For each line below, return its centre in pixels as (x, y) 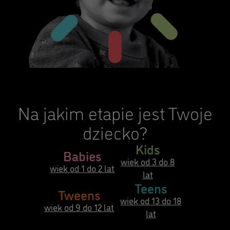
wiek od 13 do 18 (151, 200)
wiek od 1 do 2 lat (82, 168)
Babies (82, 155)
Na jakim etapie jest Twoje (115, 112)
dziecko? (115, 132)
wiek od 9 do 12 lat (79, 207)
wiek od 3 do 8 (148, 161)
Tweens (79, 194)
